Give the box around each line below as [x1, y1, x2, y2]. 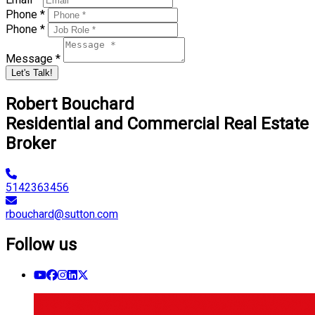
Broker [6, 133, 56, 153]
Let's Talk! [11, 67, 53, 78]
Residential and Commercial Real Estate [6, 113, 309, 134]
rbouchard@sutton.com [6, 207, 118, 221]
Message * [6, 52, 63, 65]
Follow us [6, 234, 77, 255]
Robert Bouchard [6, 94, 134, 114]
